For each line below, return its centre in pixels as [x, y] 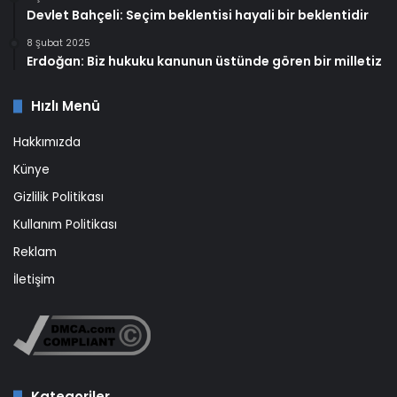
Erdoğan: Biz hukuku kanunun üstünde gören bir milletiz [204, 62]
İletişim [34, 280]
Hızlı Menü [66, 106]
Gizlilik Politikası [58, 198]
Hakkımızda [47, 143]
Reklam [35, 253]
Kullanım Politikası [65, 225]
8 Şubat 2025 [58, 43]
